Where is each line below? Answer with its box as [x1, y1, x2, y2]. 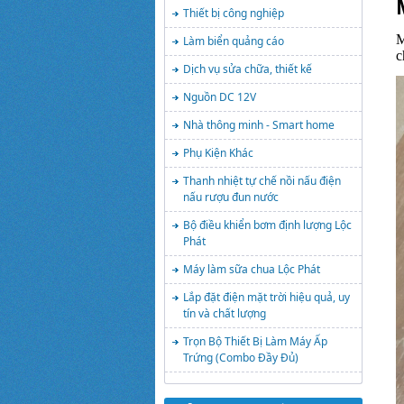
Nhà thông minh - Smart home [183, 117, 335, 133]
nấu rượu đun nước [183, 189, 279, 205]
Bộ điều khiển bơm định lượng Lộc [183, 217, 352, 233]
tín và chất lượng [183, 306, 266, 321]
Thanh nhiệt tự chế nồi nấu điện [183, 173, 341, 188]
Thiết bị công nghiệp [183, 5, 284, 21]
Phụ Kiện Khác [183, 145, 253, 161]
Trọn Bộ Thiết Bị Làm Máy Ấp [183, 334, 327, 349]
